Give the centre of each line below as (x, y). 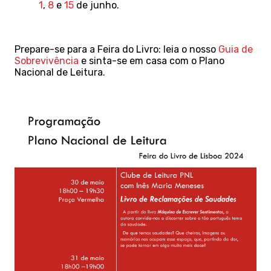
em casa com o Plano (177, 61)
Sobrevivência (47, 61)
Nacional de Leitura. (60, 72)
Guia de (236, 49)
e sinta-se (104, 61)
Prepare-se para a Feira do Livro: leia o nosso (116, 49)
